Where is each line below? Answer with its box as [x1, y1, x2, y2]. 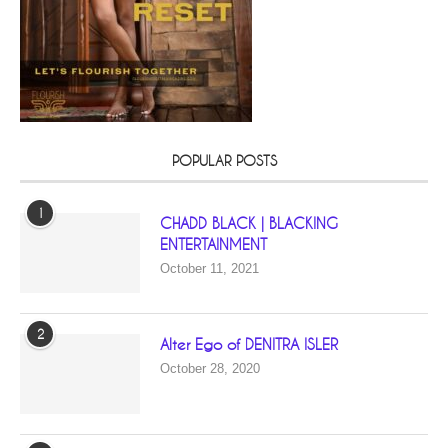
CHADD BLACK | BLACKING [160, 214, 338, 232]
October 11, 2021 [160, 260, 259, 276]
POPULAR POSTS [171, 152, 277, 169]
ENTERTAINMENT [160, 235, 267, 253]
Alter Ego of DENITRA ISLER [160, 335, 338, 353]
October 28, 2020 [160, 360, 260, 376]
